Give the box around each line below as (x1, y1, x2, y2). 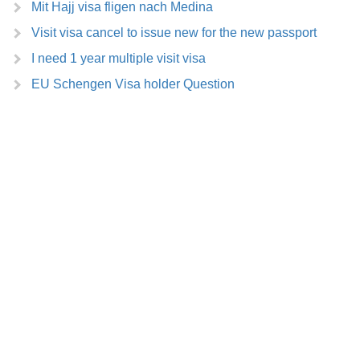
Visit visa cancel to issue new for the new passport (31, 26, 317, 39)
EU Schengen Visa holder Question (31, 77, 235, 91)
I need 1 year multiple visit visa (31, 51, 206, 65)
